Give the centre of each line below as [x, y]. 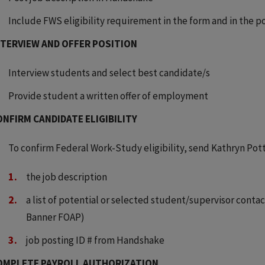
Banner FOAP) [55, 217]
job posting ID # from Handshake [95, 240]
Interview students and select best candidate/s [109, 73]
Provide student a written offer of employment [108, 96]
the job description [67, 177]
